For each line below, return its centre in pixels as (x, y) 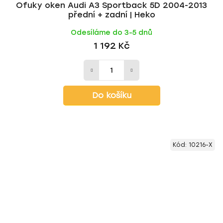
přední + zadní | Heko (111, 15)
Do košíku (111, 95)
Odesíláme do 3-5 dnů (111, 33)
